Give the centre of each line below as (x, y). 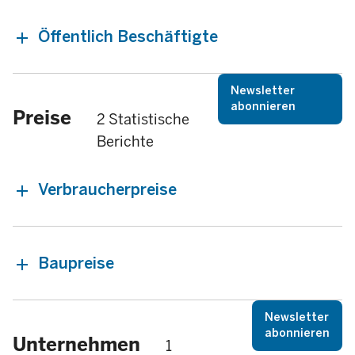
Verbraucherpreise (107, 190)
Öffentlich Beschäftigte (128, 37)
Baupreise (76, 263)
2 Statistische (143, 120)
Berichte (125, 142)
